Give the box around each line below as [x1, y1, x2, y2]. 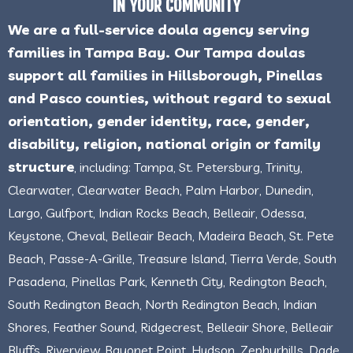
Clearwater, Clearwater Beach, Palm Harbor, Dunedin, [8, 181, 314, 198]
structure [8, 157, 74, 176]
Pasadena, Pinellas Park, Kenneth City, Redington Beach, [8, 273, 327, 289]
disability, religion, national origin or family [8, 134, 321, 153]
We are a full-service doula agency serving [8, 20, 310, 39]
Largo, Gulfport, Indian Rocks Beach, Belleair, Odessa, [8, 204, 307, 221]
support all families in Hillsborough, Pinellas [8, 65, 322, 84]
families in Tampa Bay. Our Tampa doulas [8, 43, 305, 61]
